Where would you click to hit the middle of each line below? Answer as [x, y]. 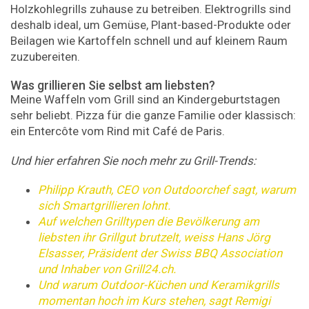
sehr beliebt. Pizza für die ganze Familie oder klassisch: [153, 115]
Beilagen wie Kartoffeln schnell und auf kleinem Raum [149, 41]
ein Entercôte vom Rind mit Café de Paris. [118, 131]
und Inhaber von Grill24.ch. [107, 269]
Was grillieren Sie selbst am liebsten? [113, 85]
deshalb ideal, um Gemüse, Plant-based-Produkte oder [151, 25]
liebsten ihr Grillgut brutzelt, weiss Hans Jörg [154, 238]
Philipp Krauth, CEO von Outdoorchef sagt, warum [167, 190]
